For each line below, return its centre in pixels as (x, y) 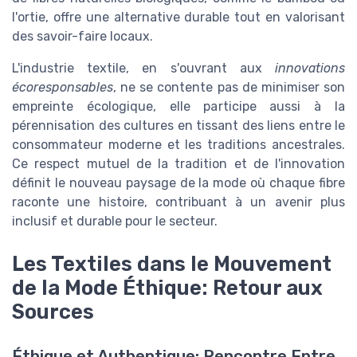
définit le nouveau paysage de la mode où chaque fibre (178, 182)
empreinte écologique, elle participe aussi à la (178, 106)
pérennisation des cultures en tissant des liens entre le (178, 125)
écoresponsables (63, 87)
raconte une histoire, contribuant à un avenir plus (178, 202)
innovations (310, 68)
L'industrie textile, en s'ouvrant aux (143, 68)
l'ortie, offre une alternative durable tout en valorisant (178, 17)
